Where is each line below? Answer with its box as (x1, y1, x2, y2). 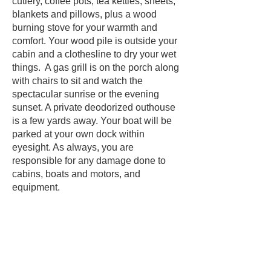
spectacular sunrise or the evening (12, 89, 159, 99)
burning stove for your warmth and (12, 22, 157, 33)
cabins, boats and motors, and (12, 169, 140, 179)
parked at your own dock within (12, 129, 145, 139)
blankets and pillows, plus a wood (12, 9, 157, 19)
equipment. (12, 182, 60, 192)
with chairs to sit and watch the (12, 76, 143, 86)
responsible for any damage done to (12, 155, 166, 166)
